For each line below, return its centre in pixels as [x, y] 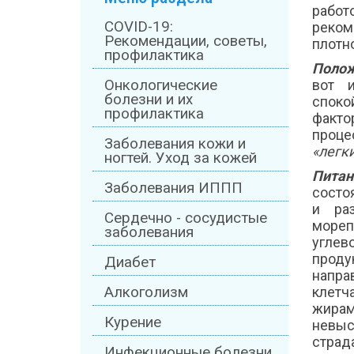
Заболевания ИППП [173, 188]
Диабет [130, 263]
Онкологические [161, 86]
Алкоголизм [146, 293]
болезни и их [149, 100]
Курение [133, 323]
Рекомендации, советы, [186, 41]
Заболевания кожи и [175, 144]
